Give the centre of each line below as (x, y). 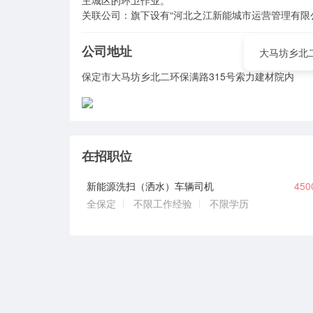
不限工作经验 (163, 203)
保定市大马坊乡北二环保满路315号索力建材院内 (188, 77)
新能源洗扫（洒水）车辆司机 (151, 186)
